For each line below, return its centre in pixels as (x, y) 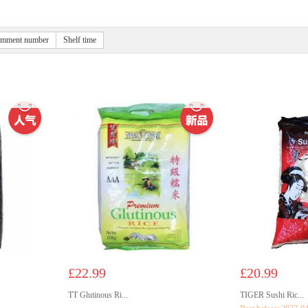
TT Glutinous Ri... (98, 295)
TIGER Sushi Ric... (272, 295)
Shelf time (80, 40)
